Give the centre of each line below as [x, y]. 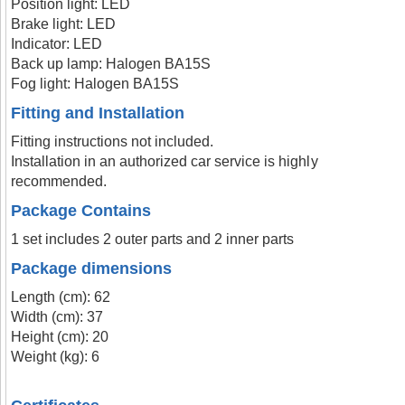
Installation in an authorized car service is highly [165, 161]
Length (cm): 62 [61, 297]
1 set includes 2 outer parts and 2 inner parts [153, 239]
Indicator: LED [57, 44]
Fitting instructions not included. [113, 141]
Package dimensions [92, 268]
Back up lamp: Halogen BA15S [111, 64]
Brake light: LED [64, 24]
